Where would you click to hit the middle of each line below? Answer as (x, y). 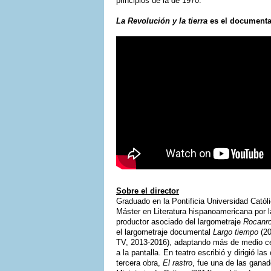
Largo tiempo (236, 232)
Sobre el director (148, 191)
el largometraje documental (165, 232)
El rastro (178, 263)
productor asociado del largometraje (180, 222)
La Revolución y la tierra (162, 21)
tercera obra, (139, 263)
